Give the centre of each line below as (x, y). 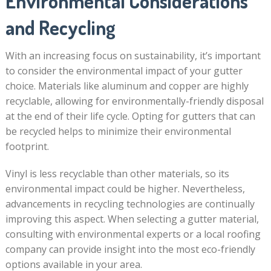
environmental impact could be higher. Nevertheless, (125, 189)
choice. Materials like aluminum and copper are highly (127, 86)
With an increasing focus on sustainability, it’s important (133, 56)
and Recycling (60, 28)
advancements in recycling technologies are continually (130, 204)
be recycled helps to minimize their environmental (118, 131)
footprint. (27, 146)
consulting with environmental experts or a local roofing (133, 234)
